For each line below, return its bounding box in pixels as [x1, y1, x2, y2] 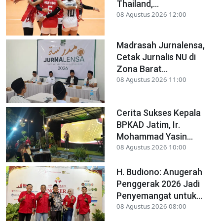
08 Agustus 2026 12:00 [116, 9, 186, 19]
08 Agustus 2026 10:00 [116, 142, 186, 151]
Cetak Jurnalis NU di [116, 51, 196, 62]
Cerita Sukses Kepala [116, 107, 201, 118]
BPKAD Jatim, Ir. [116, 119, 180, 130]
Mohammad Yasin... [116, 131, 193, 142]
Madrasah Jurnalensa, [116, 39, 205, 50]
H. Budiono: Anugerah [116, 167, 202, 178]
